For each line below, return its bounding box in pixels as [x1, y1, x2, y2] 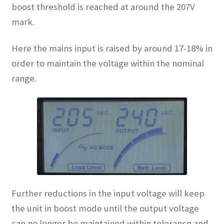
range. [11, 72, 36, 84]
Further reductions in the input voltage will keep [11, 187, 204, 199]
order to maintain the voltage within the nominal [11, 57, 204, 69]
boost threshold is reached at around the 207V [11, 1, 195, 13]
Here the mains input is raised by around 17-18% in [11, 42, 212, 54]
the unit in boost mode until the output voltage [11, 202, 199, 214]
